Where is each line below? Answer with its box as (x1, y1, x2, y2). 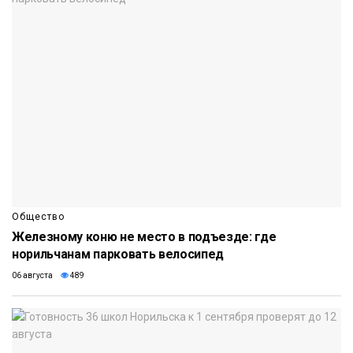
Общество (12, 211, 65, 223)
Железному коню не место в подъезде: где (12, 229, 277, 245)
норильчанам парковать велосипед (12, 247, 225, 262)
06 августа (12, 271, 53, 281)
